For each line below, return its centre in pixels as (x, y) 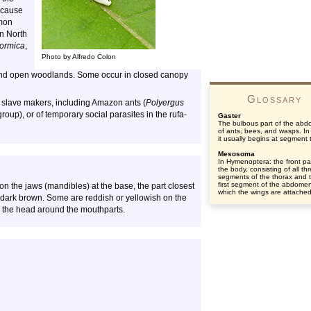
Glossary (274, 99)
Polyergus (165, 103)
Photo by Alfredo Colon (79, 57)
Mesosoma (236, 154)
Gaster (229, 116)
